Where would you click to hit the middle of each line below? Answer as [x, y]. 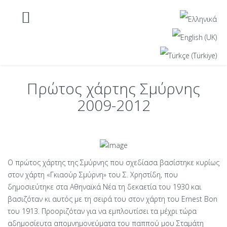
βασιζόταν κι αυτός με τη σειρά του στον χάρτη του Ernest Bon [112, 199]
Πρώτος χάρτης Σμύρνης [113, 88]
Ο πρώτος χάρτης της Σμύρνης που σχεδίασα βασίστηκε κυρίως [113, 163]
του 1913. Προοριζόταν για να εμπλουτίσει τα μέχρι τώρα [102, 211]
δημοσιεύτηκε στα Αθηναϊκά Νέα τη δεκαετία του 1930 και [104, 187]
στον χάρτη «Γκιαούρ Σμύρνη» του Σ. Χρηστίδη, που [93, 175]
